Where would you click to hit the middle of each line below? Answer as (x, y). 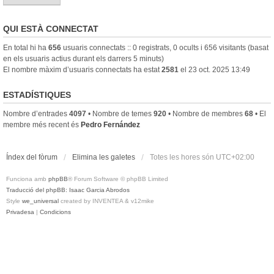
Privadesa (20, 212)
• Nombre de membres (206, 113)
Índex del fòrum (32, 157)
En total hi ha (26, 47)
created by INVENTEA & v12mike (106, 201)
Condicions (55, 212)
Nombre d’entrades (36, 113)
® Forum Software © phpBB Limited (118, 179)
